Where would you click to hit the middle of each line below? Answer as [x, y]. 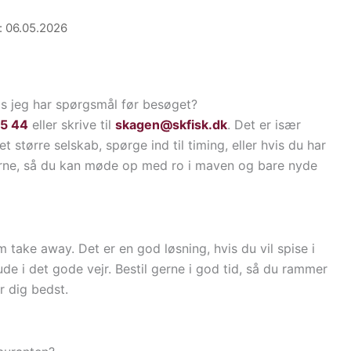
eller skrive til [72, 125]
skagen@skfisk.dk [171, 125]
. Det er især [264, 125]
